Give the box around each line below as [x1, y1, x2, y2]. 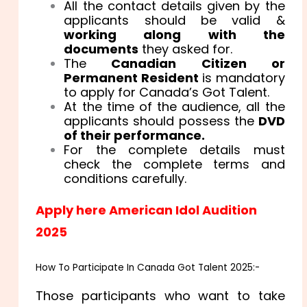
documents [64, 40, 139, 58]
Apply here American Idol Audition [36, 201, 258, 219]
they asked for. [138, 40, 233, 58]
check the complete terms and [64, 155, 285, 173]
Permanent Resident [64, 69, 199, 86]
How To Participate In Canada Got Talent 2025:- [36, 261, 260, 275]
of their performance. [64, 126, 208, 144]
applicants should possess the [64, 112, 258, 130]
